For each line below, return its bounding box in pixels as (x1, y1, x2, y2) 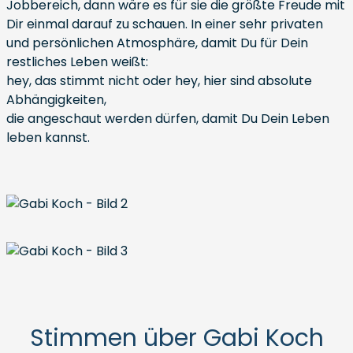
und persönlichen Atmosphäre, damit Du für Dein (6, 34, 308, 52)
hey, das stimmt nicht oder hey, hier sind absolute (6, 72, 312, 90)
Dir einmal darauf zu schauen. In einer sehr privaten (6, 15, 323, 33)
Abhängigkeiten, (6, 91, 106, 109)
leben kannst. (6, 128, 90, 147)
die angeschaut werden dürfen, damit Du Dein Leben (6, 110, 329, 128)
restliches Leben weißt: (6, 53, 148, 71)
